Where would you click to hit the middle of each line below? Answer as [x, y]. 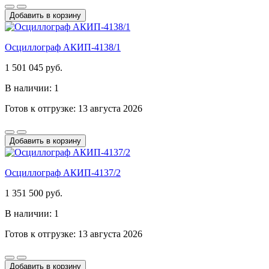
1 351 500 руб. [34, 193]
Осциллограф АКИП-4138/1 [63, 47]
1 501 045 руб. [34, 67]
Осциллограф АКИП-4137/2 [63, 172]
